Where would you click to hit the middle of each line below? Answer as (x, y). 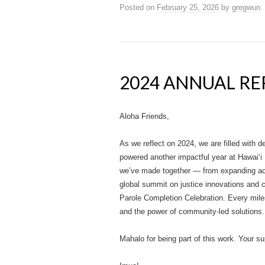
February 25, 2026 (188, 7)
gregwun (246, 7)
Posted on (138, 7)
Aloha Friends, (144, 116)
